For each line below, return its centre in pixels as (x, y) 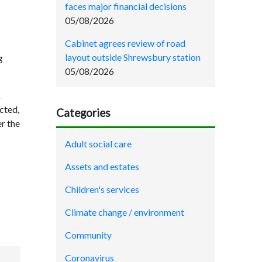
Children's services (102, 189)
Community (88, 235)
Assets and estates (102, 167)
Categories (83, 113)
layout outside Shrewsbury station (133, 57)
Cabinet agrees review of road (125, 43)
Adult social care (98, 144)
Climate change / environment (125, 212)
